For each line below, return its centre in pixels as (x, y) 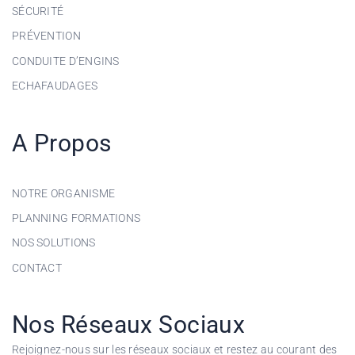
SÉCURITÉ (38, 11)
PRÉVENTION (46, 36)
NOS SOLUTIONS (54, 243)
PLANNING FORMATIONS (76, 218)
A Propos (62, 143)
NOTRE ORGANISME (64, 193)
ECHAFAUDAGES (55, 86)
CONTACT (37, 267)
